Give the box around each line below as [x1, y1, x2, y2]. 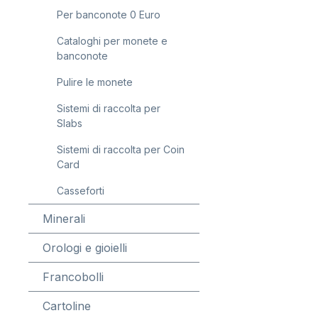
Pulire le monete [57, 76, 133, 88]
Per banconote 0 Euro [57, 9, 160, 21]
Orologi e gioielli [43, 241, 127, 255]
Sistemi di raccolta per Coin [57, 143, 185, 155]
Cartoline [43, 299, 91, 313]
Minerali [43, 212, 85, 226]
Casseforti [57, 185, 104, 197]
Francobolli [43, 270, 104, 284]
